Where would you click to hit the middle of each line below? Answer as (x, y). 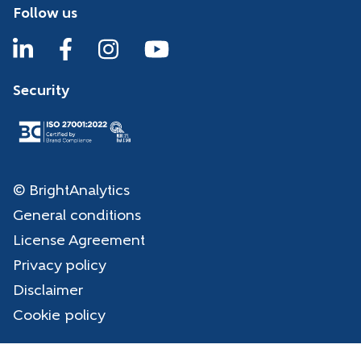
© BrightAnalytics (71, 191)
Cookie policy (59, 316)
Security (41, 91)
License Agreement (79, 241)
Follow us (45, 14)
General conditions (77, 216)
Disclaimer (48, 291)
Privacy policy (60, 266)
